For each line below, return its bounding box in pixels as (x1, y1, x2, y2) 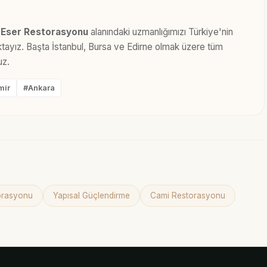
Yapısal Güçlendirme (53, 190, 130, 200)
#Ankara (23, 83, 55, 92)
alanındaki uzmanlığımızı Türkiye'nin (88, 26, 233, 38)
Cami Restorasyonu (150, 190, 225, 200)
